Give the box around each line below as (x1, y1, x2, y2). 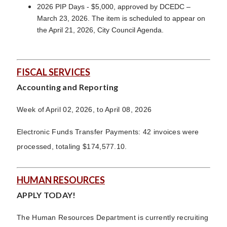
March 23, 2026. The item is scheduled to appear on (37, 14, 205, 22)
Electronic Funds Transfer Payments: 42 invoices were (17, 128, 199, 136)
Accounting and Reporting (17, 82, 119, 92)
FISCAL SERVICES (17, 66, 90, 78)
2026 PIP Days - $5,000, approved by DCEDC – (37, 3, 191, 11)
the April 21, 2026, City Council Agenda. (37, 26, 164, 34)
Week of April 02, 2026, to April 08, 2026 (17, 105, 152, 113)
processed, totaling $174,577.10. (17, 142, 127, 150)
